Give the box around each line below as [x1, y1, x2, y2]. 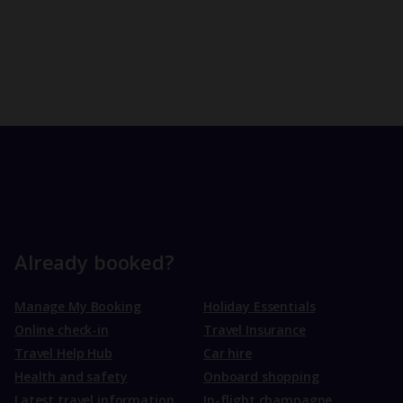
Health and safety [14, 368, 128, 386]
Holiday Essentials [203, 298, 316, 316]
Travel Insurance [203, 321, 306, 339]
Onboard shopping [203, 368, 319, 386]
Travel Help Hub [14, 345, 112, 363]
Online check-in [14, 321, 109, 339]
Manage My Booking [14, 298, 141, 316]
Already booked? [14, 248, 175, 276]
